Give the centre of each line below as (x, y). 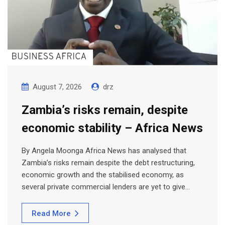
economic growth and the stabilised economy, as (103, 175)
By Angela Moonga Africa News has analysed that (104, 150)
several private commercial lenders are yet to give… (106, 187)
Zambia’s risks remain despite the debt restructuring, (108, 162)
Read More (51, 213)
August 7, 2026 (57, 87)
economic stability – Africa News (112, 128)
